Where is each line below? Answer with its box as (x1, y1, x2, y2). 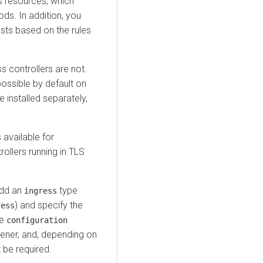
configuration (6, 215, 68, 225)
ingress (24, 186, 57, 195)
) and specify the (15, 199, 83, 211)
